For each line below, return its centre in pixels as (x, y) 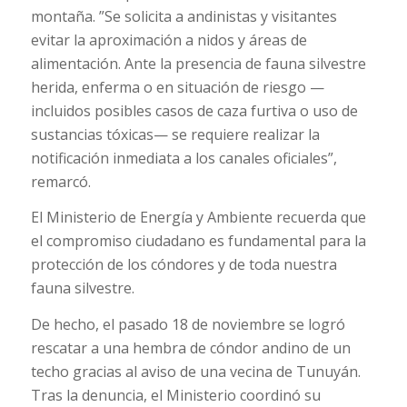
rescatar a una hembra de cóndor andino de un (190, 347)
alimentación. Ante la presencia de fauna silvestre (198, 63)
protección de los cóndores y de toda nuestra (184, 265)
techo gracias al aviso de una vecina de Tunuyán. (195, 371)
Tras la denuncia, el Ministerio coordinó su (175, 395)
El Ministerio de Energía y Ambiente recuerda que (198, 218)
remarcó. (60, 181)
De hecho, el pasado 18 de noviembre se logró (188, 324)
